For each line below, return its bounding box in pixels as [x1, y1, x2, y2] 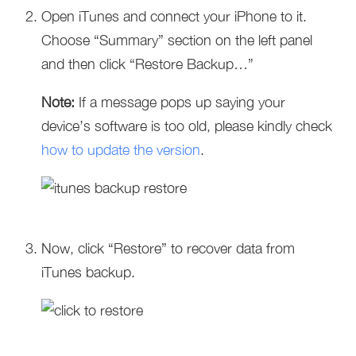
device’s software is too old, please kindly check [41, 118, 333, 134]
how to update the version [41, 141, 201, 158]
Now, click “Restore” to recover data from [41, 240, 296, 257]
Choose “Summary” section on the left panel [41, 32, 313, 48]
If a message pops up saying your [75, 94, 286, 110]
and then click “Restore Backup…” [41, 56, 254, 72]
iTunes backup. [41, 264, 136, 281]
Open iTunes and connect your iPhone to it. [41, 8, 308, 25]
